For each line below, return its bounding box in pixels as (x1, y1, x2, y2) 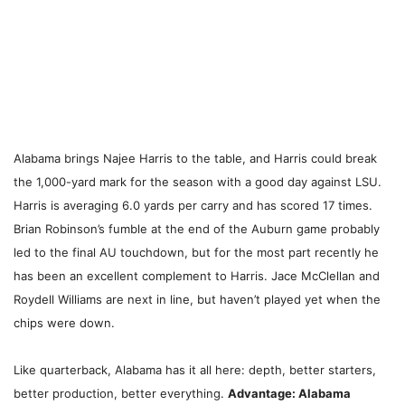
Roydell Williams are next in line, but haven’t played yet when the (14, 292, 381, 307)
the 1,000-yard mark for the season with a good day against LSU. (14, 174, 381, 190)
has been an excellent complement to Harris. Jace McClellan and (14, 268, 380, 284)
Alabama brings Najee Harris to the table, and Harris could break (14, 151, 377, 166)
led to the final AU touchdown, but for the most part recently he (14, 245, 379, 260)
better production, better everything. (14, 386, 228, 401)
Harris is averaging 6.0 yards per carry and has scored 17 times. (14, 198, 372, 213)
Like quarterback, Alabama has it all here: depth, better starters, (14, 363, 376, 378)
